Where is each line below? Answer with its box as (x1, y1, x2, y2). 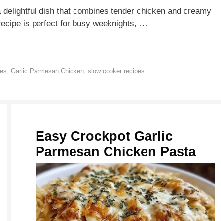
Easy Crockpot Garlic (36, 129, 173, 144)
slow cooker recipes (87, 67, 145, 75)
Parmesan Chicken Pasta (36, 145, 196, 160)
